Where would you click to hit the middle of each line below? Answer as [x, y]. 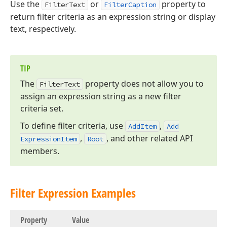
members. [40, 151]
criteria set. [42, 108]
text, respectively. [43, 29]
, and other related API [149, 138]
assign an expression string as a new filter [101, 96]
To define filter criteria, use [73, 126]
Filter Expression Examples [73, 193]
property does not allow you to [143, 84]
